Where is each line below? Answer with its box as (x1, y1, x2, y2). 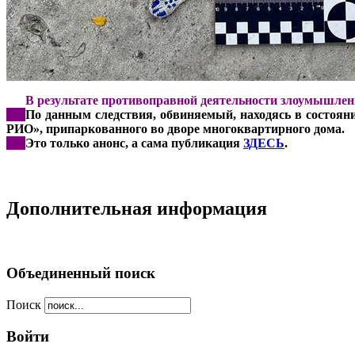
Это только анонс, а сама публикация (25, 136, 243, 151)
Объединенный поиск (6, 264, 155, 281)
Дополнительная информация (6, 198, 267, 219)
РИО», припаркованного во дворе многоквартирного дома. (6, 122, 348, 136)
